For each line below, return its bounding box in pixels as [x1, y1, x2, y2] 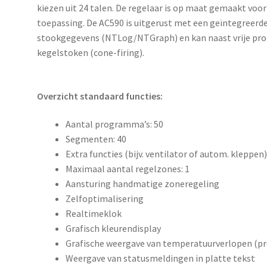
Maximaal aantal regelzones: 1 [66, 163, 190, 175]
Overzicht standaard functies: [37, 89, 163, 102]
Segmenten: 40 [66, 133, 127, 145]
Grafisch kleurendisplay [66, 222, 162, 235]
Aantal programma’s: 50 [66, 118, 164, 131]
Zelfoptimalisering [66, 193, 144, 205]
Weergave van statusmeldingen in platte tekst [66, 252, 256, 265]
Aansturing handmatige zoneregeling [66, 178, 220, 190]
